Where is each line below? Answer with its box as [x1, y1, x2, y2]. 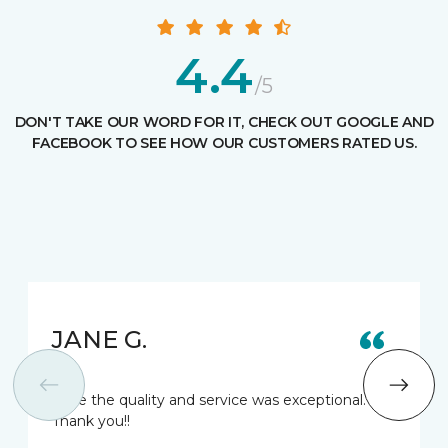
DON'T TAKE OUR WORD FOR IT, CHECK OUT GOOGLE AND [14, 113, 434, 132]
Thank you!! [52, 412, 130, 431]
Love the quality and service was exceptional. [52, 391, 366, 410]
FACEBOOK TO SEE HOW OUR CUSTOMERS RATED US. [31, 134, 417, 153]
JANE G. [52, 325, 147, 355]
